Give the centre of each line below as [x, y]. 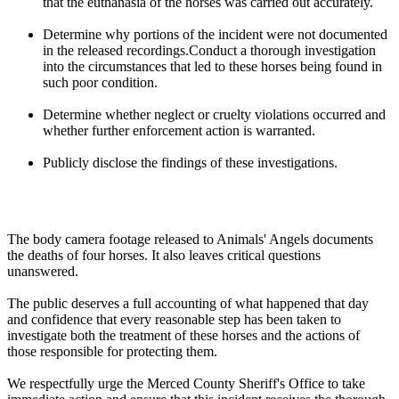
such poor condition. [100, 83]
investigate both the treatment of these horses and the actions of [183, 336]
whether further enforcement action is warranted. [179, 131]
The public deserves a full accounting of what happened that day [188, 304]
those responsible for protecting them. [112, 352]
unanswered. [43, 272]
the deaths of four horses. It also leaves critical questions [164, 256]
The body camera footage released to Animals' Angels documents [190, 240]
